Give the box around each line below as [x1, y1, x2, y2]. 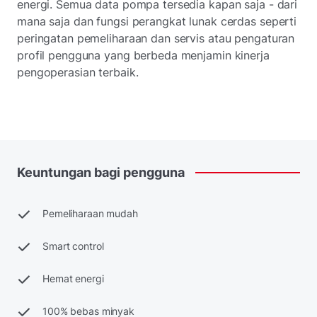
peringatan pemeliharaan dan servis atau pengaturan [17, 30, 295, 45]
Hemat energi [42, 272, 104, 284]
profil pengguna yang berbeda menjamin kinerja [17, 47, 270, 62]
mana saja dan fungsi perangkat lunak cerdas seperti [17, 13, 297, 28]
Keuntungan [17, 164, 91, 180]
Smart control [42, 239, 104, 252]
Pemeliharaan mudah [42, 207, 138, 219]
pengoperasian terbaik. [17, 64, 139, 79]
